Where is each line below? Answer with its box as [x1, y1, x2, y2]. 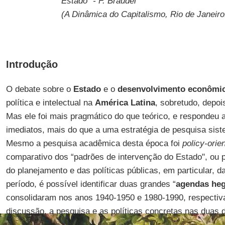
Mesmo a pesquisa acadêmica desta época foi [6, 139, 180, 148]
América [94, 98, 128, 107]
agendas [175, 179, 209, 189]
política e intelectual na [6, 98, 95, 107]
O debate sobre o [6, 84, 73, 94]
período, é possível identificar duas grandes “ [6, 179, 176, 189]
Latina [130, 98, 155, 107]
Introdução [6, 59, 58, 70]
